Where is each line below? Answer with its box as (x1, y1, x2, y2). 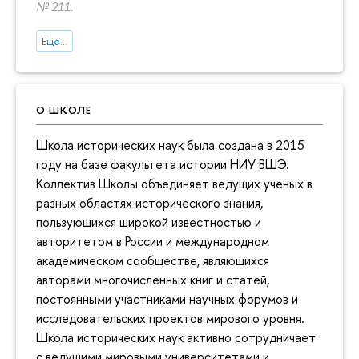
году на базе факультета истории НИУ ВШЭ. (36, 155, 289, 173)
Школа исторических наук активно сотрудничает (36, 328, 316, 346)
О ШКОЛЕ (36, 102, 91, 117)
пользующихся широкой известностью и (36, 212, 261, 231)
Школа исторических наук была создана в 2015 (36, 135, 305, 154)
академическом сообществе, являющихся (36, 251, 269, 269)
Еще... (42, 34, 68, 49)
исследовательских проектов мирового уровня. (36, 309, 305, 327)
